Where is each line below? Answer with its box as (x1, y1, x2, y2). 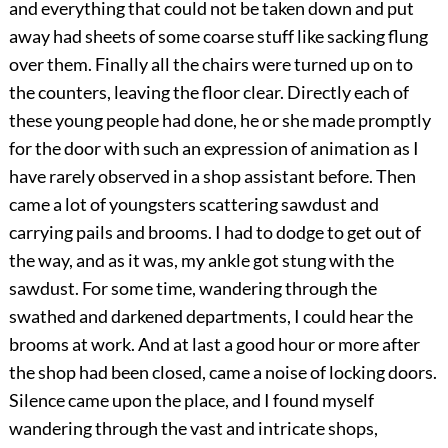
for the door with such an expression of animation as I (8, 137, 419, 160)
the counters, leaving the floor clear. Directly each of (8, 81, 409, 104)
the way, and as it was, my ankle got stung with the (8, 249, 394, 272)
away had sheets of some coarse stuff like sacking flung (8, 25, 428, 48)
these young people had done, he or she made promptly (8, 109, 431, 132)
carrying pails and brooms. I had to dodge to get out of (8, 221, 421, 244)
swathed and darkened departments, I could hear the (8, 305, 413, 328)
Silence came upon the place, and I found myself (8, 389, 374, 412)
